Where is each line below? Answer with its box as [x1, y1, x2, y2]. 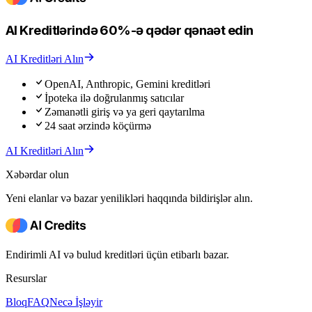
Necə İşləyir [49, 295, 102, 308]
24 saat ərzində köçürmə [45, 119, 151, 132]
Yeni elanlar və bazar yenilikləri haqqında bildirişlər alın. [6, 192, 253, 204]
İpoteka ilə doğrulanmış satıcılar [45, 91, 184, 104]
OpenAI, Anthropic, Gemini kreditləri [45, 77, 210, 90]
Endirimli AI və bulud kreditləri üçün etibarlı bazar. [6, 248, 229, 260]
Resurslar [6, 272, 47, 284]
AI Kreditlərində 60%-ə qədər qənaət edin [6, 22, 253, 39]
